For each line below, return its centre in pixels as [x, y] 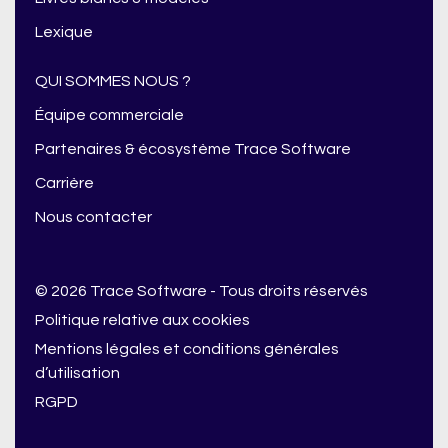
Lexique [64, 32]
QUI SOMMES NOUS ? [113, 81]
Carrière [64, 183]
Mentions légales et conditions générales [187, 349]
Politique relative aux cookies [142, 320]
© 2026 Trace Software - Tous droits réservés [201, 291]
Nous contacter [93, 217]
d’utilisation [77, 373]
